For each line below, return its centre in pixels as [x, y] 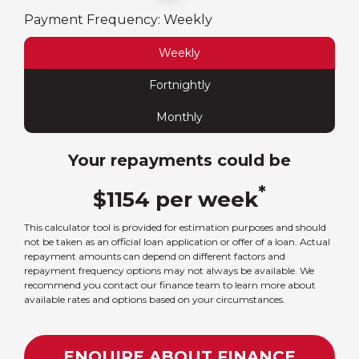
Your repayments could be [179, 161]
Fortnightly [179, 85]
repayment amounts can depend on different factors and [155, 256]
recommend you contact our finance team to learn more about [170, 285]
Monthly [179, 117]
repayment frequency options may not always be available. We [169, 271]
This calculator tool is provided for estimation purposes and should [175, 228]
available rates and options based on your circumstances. [155, 300]
